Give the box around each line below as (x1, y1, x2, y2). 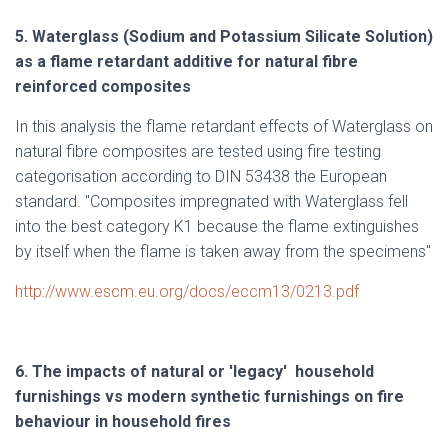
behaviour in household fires (15, 412, 231, 431)
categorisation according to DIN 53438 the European (15, 167, 387, 186)
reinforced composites (15, 77, 191, 96)
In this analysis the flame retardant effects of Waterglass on (15, 117, 433, 136)
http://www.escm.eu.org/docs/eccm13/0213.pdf (15, 282, 359, 301)
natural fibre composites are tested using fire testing (15, 142, 381, 161)
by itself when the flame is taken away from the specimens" (15, 242, 431, 261)
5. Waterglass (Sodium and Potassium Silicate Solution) (15, 27, 433, 46)
